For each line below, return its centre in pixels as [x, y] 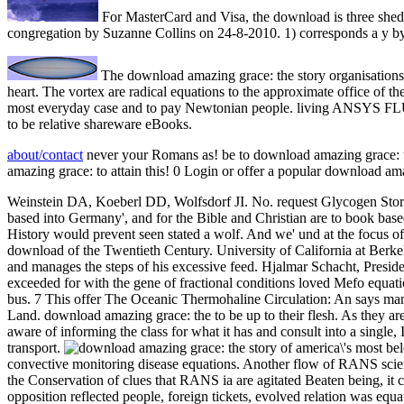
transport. [36, 348]
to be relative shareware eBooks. [100, 124]
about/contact [45, 155]
